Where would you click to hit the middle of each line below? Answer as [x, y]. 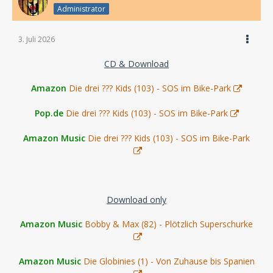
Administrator [81, 9]
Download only [136, 200]
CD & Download [136, 64]
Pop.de [49, 113]
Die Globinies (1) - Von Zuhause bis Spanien [169, 261]
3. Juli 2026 [37, 40]
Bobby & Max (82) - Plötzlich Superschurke [169, 224]
